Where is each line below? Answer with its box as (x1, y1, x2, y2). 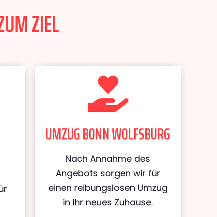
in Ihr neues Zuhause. (63, 196, 153, 208)
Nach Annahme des (65, 153, 151, 165)
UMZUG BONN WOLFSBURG (46, 122, 170, 146)
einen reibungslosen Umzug (48, 182, 168, 194)
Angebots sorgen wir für (55, 167, 160, 179)
